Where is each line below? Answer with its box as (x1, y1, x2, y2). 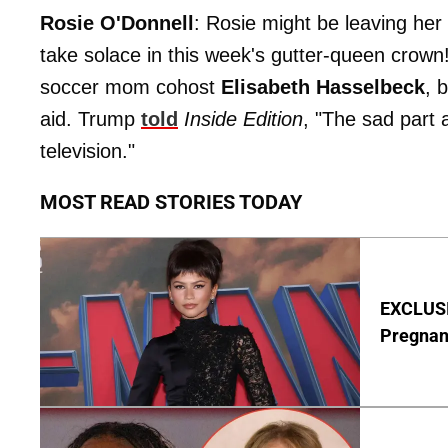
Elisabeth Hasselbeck (221, 76, 425, 98)
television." (40, 140, 135, 162)
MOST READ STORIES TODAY (40, 190, 302, 214)
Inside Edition (184, 108, 303, 130)
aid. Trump (40, 108, 141, 130)
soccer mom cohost (40, 76, 221, 98)
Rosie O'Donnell (40, 12, 194, 34)
